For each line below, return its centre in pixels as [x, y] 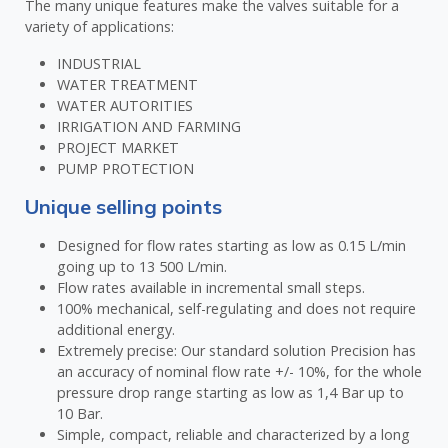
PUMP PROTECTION [126, 168]
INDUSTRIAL [99, 63]
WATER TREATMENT [128, 84]
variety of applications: [100, 26]
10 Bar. [80, 413]
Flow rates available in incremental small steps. [211, 287]
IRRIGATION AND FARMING [151, 126]
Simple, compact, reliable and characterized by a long [234, 434]
